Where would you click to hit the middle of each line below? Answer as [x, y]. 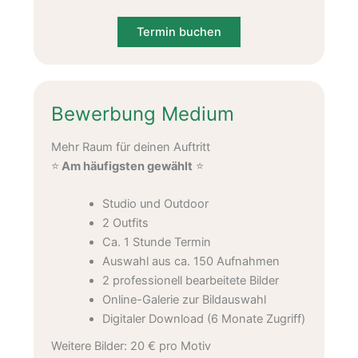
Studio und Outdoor [155, 204]
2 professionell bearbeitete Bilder [190, 281]
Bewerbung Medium [142, 114]
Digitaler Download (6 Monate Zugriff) [203, 319]
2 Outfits [125, 223]
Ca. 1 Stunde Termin [156, 243]
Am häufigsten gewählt [125, 166]
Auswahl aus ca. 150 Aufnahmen [191, 262]
